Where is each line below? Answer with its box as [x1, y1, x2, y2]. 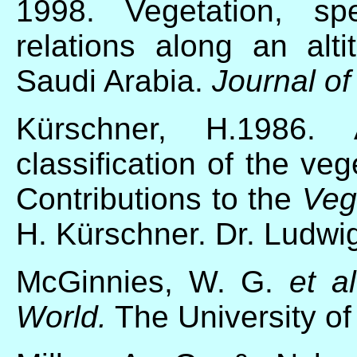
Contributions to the [16, 181, 302, 216]
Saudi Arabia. [16, 63, 212, 98]
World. [16, 299, 107, 334]
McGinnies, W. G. [16, 264, 289, 299]
